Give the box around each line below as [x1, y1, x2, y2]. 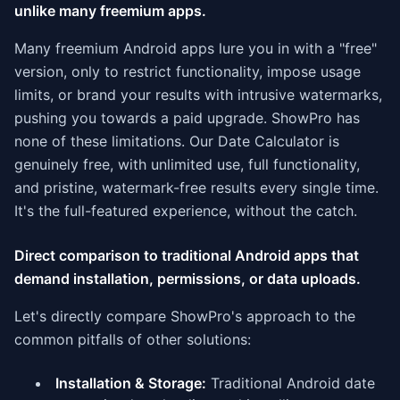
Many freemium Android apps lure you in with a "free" [14, 39, 377, 57]
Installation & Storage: [55, 374, 206, 392]
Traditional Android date [206, 374, 375, 392]
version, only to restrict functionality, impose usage [14, 62, 361, 80]
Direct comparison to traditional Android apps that [14, 246, 359, 264]
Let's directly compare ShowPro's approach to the [14, 307, 355, 325]
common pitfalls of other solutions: [14, 330, 251, 348]
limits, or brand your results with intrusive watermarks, [14, 86, 382, 104]
